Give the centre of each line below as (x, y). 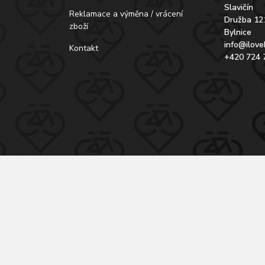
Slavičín (239, 7)
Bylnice (238, 32)
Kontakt (83, 48)
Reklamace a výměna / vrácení (126, 14)
